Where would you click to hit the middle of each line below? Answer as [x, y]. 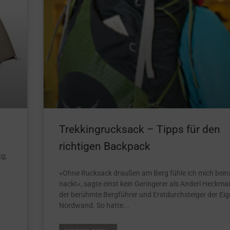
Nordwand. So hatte [91, 205]
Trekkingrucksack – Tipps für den [140, 129]
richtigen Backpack [105, 146]
